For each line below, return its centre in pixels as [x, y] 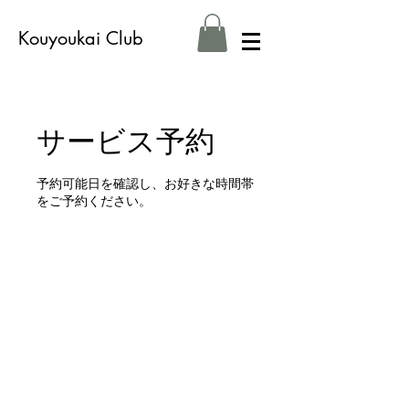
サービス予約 [126, 141]
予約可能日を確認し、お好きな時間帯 [145, 184]
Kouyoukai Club [81, 38]
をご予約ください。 [94, 201]
